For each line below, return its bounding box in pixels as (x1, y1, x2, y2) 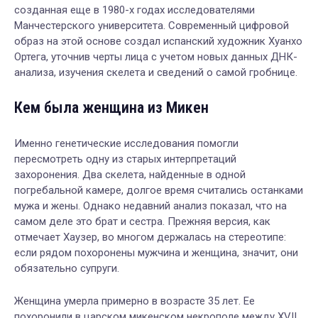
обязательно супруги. (14, 261, 119, 275)
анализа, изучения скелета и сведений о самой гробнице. (14, 65, 297, 79)
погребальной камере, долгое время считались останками (14, 183, 303, 197)
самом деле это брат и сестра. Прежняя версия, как (14, 214, 270, 228)
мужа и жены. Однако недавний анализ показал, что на (14, 199, 287, 212)
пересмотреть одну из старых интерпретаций (14, 152, 236, 165)
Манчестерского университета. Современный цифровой (14, 18, 289, 32)
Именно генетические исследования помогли (14, 136, 238, 150)
